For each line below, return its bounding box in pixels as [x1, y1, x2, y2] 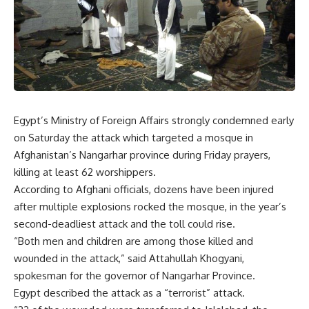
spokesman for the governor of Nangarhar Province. [14, 268, 255, 282]
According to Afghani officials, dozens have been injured [14, 182, 274, 196]
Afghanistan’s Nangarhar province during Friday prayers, [14, 148, 270, 161]
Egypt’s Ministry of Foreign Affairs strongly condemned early [14, 113, 294, 127]
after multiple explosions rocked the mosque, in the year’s [14, 199, 286, 213]
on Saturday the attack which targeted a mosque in [14, 130, 253, 144]
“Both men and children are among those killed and [14, 234, 253, 248]
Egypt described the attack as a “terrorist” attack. [14, 286, 245, 299]
